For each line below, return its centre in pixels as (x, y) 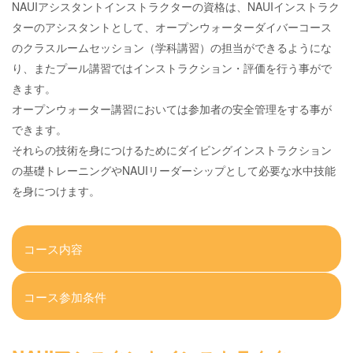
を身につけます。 (56, 190)
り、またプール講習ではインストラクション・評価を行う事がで (172, 67)
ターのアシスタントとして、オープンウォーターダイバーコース (172, 26)
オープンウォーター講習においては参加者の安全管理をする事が (172, 108)
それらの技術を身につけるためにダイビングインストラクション (172, 149)
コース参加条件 (65, 296)
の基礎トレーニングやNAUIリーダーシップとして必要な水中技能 (174, 170)
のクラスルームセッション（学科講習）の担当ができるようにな (172, 47)
